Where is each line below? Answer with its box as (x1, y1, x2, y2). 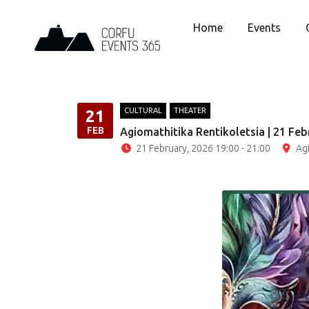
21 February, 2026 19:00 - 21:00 (135, 143, 270, 154)
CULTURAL (124, 106, 162, 114)
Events (248, 21, 281, 34)
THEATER (174, 106, 206, 114)
